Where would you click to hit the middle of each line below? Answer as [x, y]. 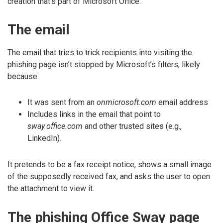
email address [182, 103]
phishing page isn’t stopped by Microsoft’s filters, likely [104, 64]
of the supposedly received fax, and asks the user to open [109, 177]
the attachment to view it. [51, 189]
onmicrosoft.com [126, 103]
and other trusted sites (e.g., [132, 126]
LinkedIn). [44, 138]
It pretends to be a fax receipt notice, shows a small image [110, 165]
